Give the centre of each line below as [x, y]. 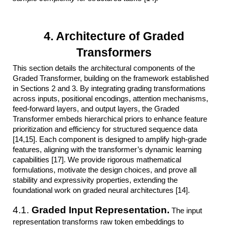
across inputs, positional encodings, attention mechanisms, [111, 98]
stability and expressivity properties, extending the [95, 180]
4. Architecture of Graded [114, 36]
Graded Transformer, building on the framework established [111, 78]
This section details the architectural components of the [104, 68]
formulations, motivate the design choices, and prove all [105, 170]
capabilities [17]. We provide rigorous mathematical [97, 160]
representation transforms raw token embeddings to [98, 222]
